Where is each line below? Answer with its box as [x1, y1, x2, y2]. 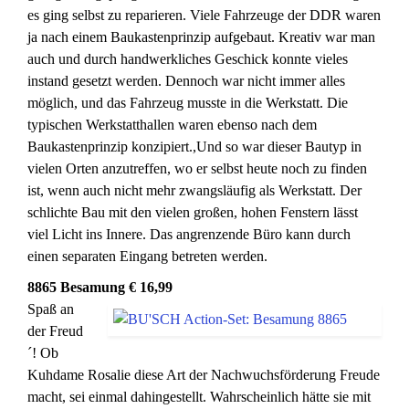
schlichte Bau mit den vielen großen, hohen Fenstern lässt [27, 204, 358, 220]
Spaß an [27, 301, 74, 317]
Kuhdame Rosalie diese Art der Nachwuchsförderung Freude [27, 367, 380, 383]
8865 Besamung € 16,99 [27, 279, 173, 295]
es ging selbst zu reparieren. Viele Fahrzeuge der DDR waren [27, 7, 381, 23]
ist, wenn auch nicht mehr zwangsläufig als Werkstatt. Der [27, 183, 362, 198]
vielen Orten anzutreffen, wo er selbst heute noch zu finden [27, 161, 367, 176]
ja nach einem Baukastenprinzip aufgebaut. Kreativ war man [27, 29, 375, 45]
